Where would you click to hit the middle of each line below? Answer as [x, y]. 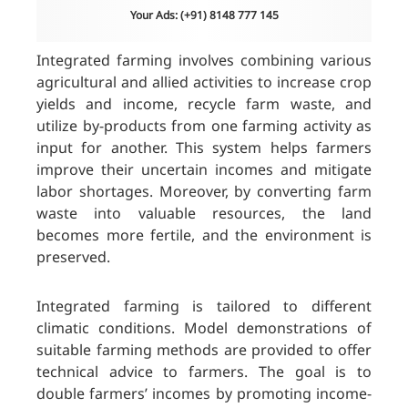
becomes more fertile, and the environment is [204, 235]
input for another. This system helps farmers [204, 147]
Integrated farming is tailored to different [204, 306]
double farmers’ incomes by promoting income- [204, 393]
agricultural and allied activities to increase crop [204, 82]
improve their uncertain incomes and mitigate [204, 169]
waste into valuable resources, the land [204, 213]
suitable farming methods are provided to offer [204, 349]
